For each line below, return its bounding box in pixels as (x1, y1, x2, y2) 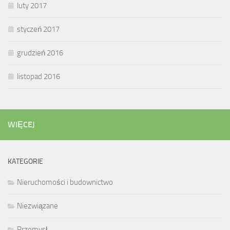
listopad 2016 (17, 72, 60, 82)
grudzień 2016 (17, 48, 63, 58)
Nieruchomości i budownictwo (17, 178, 113, 187)
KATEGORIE (8, 157, 43, 166)
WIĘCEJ (8, 120, 35, 130)
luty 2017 (17, 1, 47, 11)
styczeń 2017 (17, 25, 60, 34)
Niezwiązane (17, 201, 58, 211)
